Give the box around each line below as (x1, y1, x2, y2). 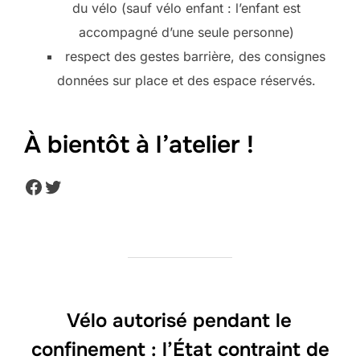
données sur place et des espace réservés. (57, 72, 316, 88)
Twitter (43, 174, 107, 198)
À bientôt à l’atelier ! (24, 129, 254, 160)
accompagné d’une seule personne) (79, 23, 294, 40)
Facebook (23, 174, 112, 198)
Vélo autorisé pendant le (67, 308, 292, 333)
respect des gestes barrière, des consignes (65, 47, 325, 64)
